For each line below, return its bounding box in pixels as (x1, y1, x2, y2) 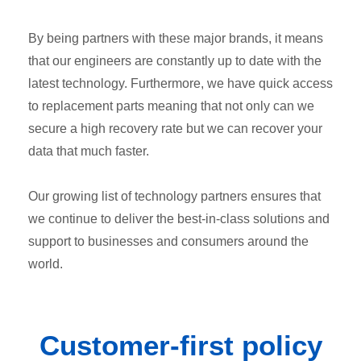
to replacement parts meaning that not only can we (28, 98, 314, 113)
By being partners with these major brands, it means (28, 31, 323, 45)
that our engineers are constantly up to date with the (28, 53, 322, 68)
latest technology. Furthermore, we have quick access (28, 76, 333, 90)
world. (28, 256, 63, 271)
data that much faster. (28, 143, 149, 158)
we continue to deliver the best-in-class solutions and (28, 211, 330, 226)
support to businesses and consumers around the (28, 234, 309, 248)
